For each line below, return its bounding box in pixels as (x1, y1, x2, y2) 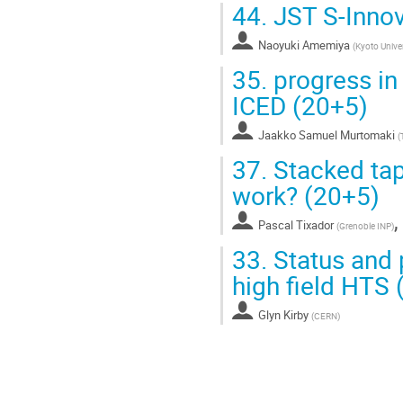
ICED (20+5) (232, 88, 368, 123)
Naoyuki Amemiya (258, 37, 350, 54)
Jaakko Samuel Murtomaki (258, 127, 395, 144)
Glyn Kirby (258, 307, 309, 324)
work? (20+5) (232, 178, 380, 213)
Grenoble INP (339, 219, 391, 233)
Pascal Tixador (258, 217, 334, 234)
